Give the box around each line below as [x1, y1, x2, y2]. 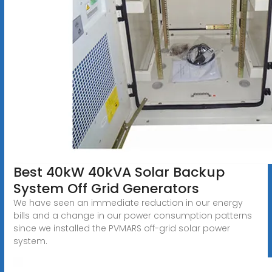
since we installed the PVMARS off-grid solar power [13, 222, 230, 234]
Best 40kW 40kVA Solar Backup [13, 162, 225, 182]
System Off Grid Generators [13, 178, 199, 198]
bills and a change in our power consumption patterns [13, 209, 252, 222]
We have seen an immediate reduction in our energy [13, 196, 243, 209]
